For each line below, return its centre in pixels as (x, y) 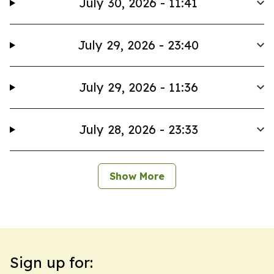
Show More (137, 176)
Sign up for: (51, 262)
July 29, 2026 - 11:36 (138, 87)
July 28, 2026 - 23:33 (138, 129)
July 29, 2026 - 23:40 (139, 45)
